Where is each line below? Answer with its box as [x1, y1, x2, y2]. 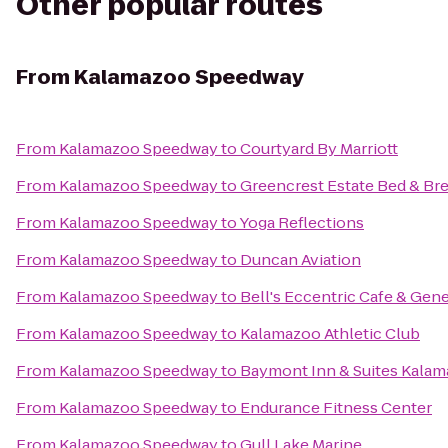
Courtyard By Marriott [240, 138, 398, 159]
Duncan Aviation [240, 249, 361, 270]
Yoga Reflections [239, 212, 364, 233]
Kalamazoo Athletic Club [240, 323, 420, 344]
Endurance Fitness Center [240, 397, 432, 418]
